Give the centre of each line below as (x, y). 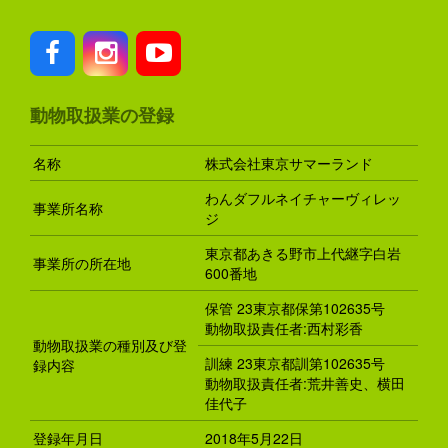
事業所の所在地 (81, 263)
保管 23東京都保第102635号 (295, 308)
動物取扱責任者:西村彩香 (284, 328)
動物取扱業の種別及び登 (109, 345)
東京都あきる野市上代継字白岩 (303, 253)
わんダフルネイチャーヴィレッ (303, 198)
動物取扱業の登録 (102, 115)
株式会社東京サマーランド (289, 163)
